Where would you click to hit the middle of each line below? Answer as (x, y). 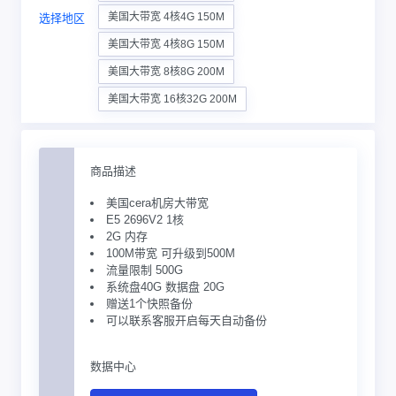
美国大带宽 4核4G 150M (166, 17)
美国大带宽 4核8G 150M (166, 44)
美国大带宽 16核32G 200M (172, 99)
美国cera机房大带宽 (157, 202)
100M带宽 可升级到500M (171, 253)
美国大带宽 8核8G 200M (166, 72)
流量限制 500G (145, 270)
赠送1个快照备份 (149, 303)
